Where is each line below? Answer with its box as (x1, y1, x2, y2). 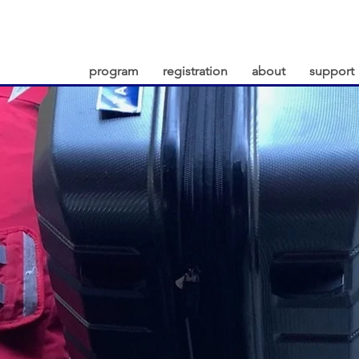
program (89, 63, 139, 79)
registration (163, 63, 228, 79)
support (309, 63, 354, 79)
